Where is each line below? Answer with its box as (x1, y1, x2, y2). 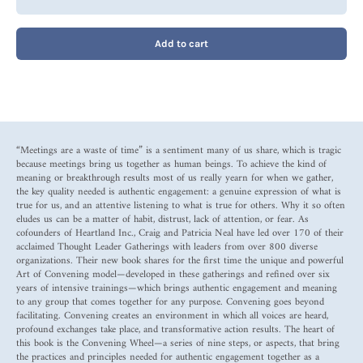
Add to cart (155, 36, 208, 49)
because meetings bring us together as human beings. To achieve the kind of (16, 155, 327, 173)
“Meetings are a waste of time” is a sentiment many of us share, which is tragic (16, 141, 341, 160)
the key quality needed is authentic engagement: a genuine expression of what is (16, 182, 341, 201)
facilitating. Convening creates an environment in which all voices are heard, (16, 306, 328, 325)
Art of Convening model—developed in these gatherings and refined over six (16, 265, 330, 284)
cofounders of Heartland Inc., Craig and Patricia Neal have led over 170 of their (16, 224, 344, 242)
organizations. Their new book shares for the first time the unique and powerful (16, 251, 344, 270)
